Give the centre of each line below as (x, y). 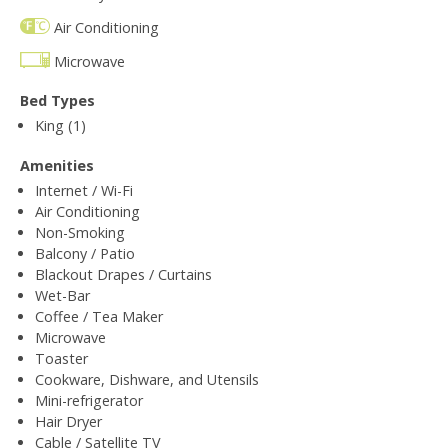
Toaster (61, 358)
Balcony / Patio (85, 253)
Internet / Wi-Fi (84, 190)
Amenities (57, 165)
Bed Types (57, 100)
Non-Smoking (80, 232)
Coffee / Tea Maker (99, 316)
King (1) (60, 125)
